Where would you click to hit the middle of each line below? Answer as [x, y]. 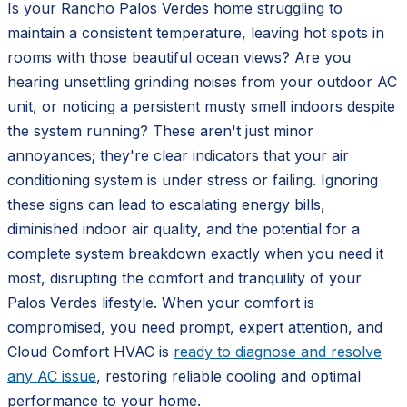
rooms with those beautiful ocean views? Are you [179, 57]
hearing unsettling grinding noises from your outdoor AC [202, 81]
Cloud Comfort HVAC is [90, 351]
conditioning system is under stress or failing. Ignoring [193, 179]
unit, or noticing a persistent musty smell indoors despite [201, 106]
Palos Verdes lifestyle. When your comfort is [161, 302]
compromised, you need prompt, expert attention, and [195, 327]
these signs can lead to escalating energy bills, [166, 204]
